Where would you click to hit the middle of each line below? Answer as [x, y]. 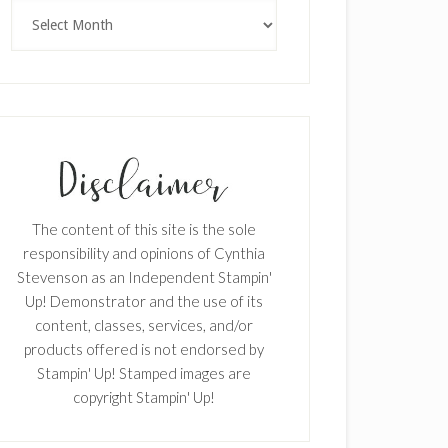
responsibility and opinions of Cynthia [144, 252]
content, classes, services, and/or [144, 324]
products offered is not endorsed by [144, 348]
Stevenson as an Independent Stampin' [144, 276]
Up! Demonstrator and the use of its [144, 300]
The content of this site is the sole [144, 228]
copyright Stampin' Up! [144, 396]
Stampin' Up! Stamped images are [144, 372]
